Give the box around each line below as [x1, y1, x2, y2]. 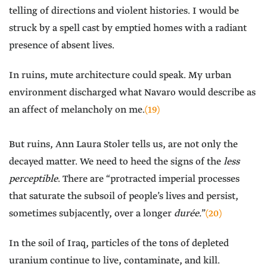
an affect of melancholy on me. [9, 104, 145, 117]
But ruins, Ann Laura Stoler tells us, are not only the [9, 138, 238, 151]
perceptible [9, 173, 58, 186]
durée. [174, 207, 201, 221]
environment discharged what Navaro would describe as [9, 86, 256, 100]
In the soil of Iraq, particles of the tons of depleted [9, 237, 229, 250]
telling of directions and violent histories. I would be [9, 5, 239, 18]
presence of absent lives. [9, 39, 114, 52]
